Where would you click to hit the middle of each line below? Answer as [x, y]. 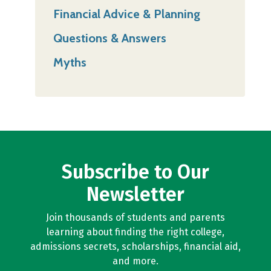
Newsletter [135, 194]
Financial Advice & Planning [126, 14]
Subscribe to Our [135, 172]
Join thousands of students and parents [135, 218]
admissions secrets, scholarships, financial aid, [135, 247]
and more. [135, 261]
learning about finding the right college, [135, 232]
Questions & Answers [109, 38]
